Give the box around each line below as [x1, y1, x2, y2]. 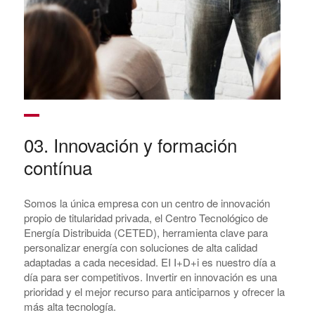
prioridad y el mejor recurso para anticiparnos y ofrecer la [23, 284, 285, 300]
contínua [23, 154, 92, 181]
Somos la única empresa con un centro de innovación [23, 195, 270, 211]
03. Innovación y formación [23, 131, 237, 158]
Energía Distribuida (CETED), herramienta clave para [23, 225, 268, 240]
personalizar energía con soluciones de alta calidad [23, 240, 257, 255]
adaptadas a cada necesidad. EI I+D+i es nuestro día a [23, 255, 276, 270]
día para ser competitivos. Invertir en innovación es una [23, 269, 277, 285]
